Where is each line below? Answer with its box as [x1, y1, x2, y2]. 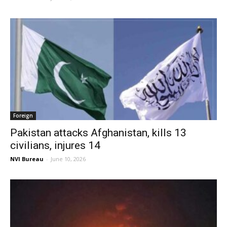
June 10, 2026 [51, 155, 86, 163]
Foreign [13, 112, 33, 120]
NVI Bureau [10, 155, 44, 163]
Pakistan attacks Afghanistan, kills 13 [10, 127, 186, 139]
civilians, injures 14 [10, 139, 100, 152]
